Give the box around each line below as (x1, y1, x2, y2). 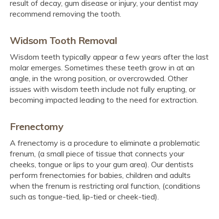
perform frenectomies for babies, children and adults (10, 170, 191, 180)
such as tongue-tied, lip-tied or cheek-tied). (10, 191, 161, 201)
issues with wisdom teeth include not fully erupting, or (10, 84, 196, 94)
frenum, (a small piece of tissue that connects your (10, 148, 184, 158)
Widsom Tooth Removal (10, 34, 117, 46)
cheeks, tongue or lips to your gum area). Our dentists (10, 159, 194, 169)
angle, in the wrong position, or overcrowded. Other (10, 73, 188, 83)
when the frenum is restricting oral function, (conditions (10, 180, 200, 191)
